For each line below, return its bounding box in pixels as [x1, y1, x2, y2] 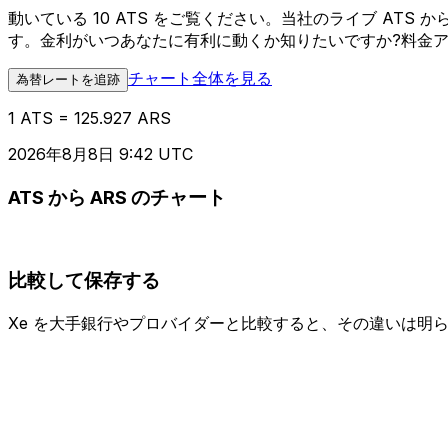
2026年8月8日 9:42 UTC [8, 144, 193, 165]
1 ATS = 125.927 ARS [8, 108, 171, 129]
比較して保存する [8, 269, 160, 293]
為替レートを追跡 [16, 72, 120, 88]
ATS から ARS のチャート [8, 185, 226, 209]
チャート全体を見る [128, 68, 272, 89]
